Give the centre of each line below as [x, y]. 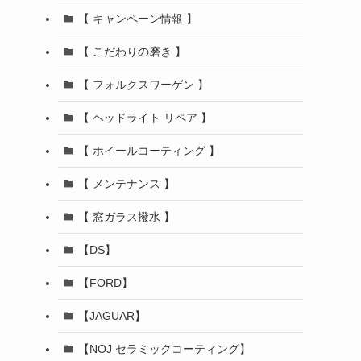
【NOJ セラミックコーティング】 [164, 349]
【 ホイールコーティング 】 [149, 150]
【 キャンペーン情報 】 [137, 18]
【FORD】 [105, 282]
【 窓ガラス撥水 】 [126, 216]
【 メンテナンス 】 [126, 183]
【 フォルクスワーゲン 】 [143, 84]
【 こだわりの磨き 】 [132, 51]
